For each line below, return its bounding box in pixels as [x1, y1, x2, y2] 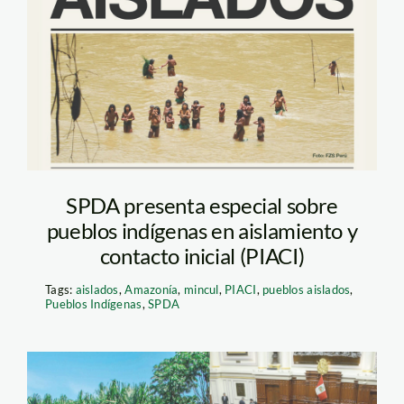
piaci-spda [55, 48, 188, 86]
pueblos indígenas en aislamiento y [46, 216, 358, 243]
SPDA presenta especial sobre [66, 191, 338, 218]
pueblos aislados [262, 281, 351, 297]
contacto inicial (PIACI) [99, 242, 305, 269]
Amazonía [124, 281, 179, 297]
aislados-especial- [55, 11, 287, 49]
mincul [184, 281, 219, 297]
